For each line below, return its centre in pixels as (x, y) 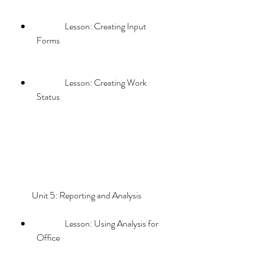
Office (48, 237)
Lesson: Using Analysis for (50, 223)
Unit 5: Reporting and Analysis (98, 195)
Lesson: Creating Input (50, 26)
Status (48, 97)
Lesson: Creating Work (50, 82)
